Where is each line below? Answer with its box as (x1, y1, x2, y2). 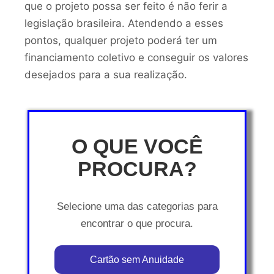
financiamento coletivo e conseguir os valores (24, 51, 248, 64)
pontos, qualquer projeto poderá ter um (24, 34, 217, 46)
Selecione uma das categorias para (56, 200, 218, 212)
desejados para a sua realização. (24, 68, 187, 81)
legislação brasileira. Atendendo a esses (24, 17, 223, 29)
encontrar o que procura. (81, 217, 193, 229)
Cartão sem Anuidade (90, 254, 184, 265)
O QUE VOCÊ (71, 135, 203, 158)
